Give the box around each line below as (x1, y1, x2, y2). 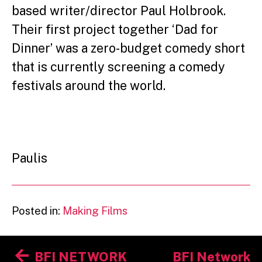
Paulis (12, 150, 47, 166)
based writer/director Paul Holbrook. (12, 3, 226, 18)
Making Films (63, 205, 127, 217)
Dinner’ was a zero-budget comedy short (12, 40, 245, 56)
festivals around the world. (12, 78, 166, 93)
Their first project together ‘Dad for (12, 22, 218, 37)
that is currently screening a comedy (12, 59, 225, 74)
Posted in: (12, 205, 63, 217)
